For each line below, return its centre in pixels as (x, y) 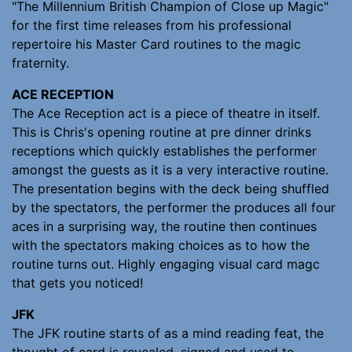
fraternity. (40, 62)
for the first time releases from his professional (152, 25)
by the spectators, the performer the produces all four (174, 207)
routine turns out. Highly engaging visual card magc (166, 264)
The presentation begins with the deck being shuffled (170, 188)
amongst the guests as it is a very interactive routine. (170, 169)
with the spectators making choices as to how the (161, 245)
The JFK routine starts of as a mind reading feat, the (168, 333)
